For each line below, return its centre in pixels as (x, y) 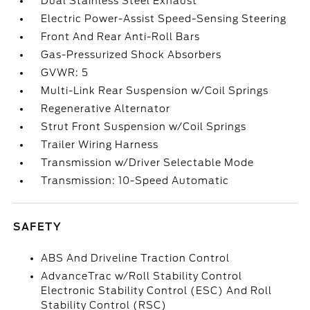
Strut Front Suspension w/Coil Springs (144, 127)
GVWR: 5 (65, 73)
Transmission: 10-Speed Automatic (135, 181)
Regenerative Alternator (106, 109)
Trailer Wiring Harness (100, 145)
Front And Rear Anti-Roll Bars (121, 37)
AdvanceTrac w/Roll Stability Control (142, 276)
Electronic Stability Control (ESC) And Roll (157, 291)
